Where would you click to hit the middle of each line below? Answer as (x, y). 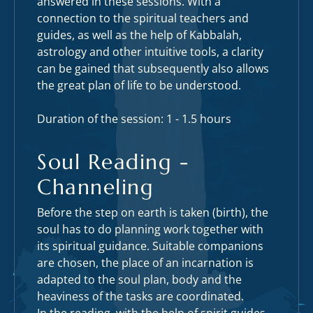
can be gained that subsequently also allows (153, 68)
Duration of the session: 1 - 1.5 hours (134, 119)
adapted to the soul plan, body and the (139, 279)
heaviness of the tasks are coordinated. (140, 296)
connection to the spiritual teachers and (143, 18)
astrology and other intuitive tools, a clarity (150, 52)
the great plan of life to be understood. (139, 85)
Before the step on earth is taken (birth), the (153, 212)
